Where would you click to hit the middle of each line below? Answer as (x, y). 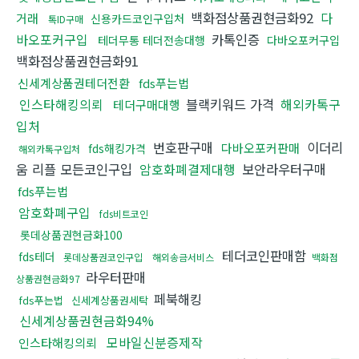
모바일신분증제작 (155, 343)
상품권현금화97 (48, 279)
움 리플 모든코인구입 (76, 169)
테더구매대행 (148, 105)
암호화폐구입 (54, 213)
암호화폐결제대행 (189, 169)
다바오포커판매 (262, 148)
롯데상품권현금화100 (71, 235)
